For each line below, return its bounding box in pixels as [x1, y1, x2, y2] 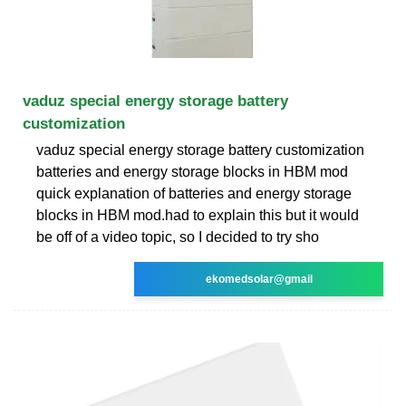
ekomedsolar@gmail [205, 272, 313, 285]
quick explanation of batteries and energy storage [36, 185, 352, 201]
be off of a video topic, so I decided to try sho [36, 228, 319, 245]
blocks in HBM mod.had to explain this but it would [36, 207, 359, 223]
